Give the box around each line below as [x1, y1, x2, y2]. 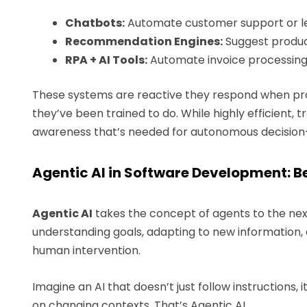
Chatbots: [65, 14, 125, 31]
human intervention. [32, 242, 140, 258]
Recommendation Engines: [65, 33, 223, 49]
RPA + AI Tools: [65, 51, 147, 68]
